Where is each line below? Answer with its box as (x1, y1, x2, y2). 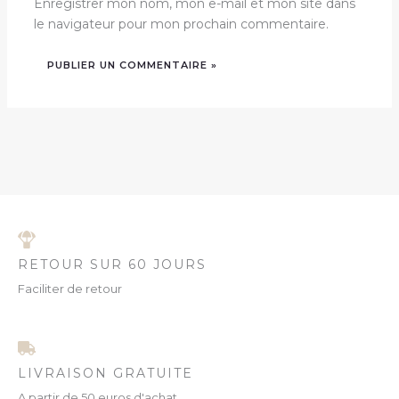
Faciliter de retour (18, 281, 122, 297)
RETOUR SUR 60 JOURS (18, 256, 207, 273)
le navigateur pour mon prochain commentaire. (33, 16, 329, 33)
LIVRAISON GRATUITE (18, 365, 193, 382)
